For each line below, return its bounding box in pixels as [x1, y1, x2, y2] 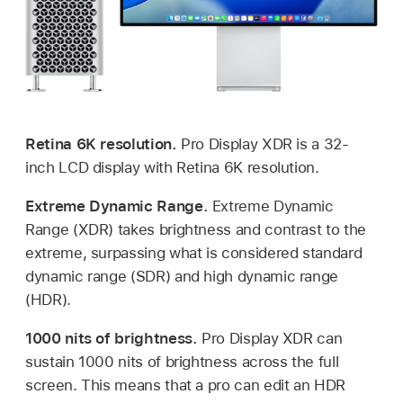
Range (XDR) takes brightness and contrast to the [25, 220, 366, 239]
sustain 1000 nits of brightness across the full [25, 353, 339, 372]
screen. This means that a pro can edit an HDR [25, 376, 345, 395]
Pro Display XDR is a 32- [181, 135, 349, 154]
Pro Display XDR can [201, 329, 343, 348]
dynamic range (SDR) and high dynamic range [25, 267, 339, 286]
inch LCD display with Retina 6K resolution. [25, 158, 319, 177]
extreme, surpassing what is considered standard [25, 244, 363, 263]
